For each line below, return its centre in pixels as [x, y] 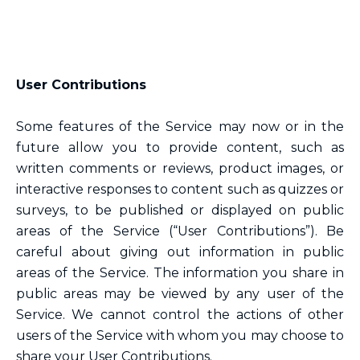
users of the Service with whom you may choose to [180, 335]
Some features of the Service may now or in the [180, 127]
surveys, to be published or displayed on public [180, 210]
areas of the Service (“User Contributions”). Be [180, 231]
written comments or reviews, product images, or [180, 168]
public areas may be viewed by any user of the [180, 294]
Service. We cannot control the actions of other [180, 315]
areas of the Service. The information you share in [180, 273]
